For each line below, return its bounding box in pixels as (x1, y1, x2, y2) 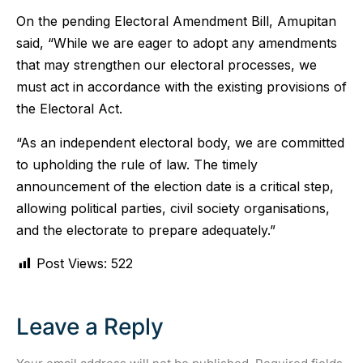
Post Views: (36, 255, 107, 272)
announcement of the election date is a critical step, (16, 177, 334, 194)
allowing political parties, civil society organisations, (16, 199, 330, 216)
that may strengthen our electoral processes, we (16, 57, 317, 74)
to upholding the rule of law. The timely (16, 156, 258, 173)
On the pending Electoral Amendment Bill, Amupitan (16, 13, 336, 30)
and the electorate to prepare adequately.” (16, 221, 275, 238)
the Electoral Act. (16, 100, 122, 117)
